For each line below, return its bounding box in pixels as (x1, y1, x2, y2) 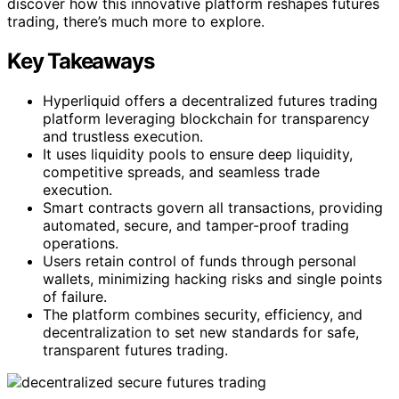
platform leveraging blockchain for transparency (43, 110, 370, 128)
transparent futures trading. (43, 341, 228, 360)
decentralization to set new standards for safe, (43, 323, 359, 342)
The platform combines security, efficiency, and (43, 305, 362, 324)
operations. (43, 234, 118, 253)
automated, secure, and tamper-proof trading (43, 216, 349, 235)
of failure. (43, 288, 107, 306)
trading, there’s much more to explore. (7, 12, 265, 31)
